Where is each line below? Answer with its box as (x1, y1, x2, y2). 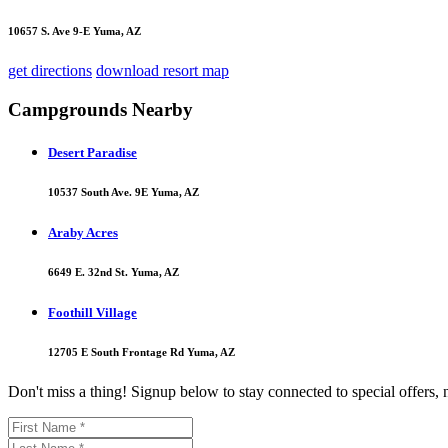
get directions (8, 62, 92, 80)
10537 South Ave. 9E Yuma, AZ (48, 185, 199, 198)
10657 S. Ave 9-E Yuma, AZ (8, 25, 141, 38)
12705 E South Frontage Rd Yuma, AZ (48, 345, 235, 358)
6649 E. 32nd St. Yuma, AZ (48, 265, 179, 278)
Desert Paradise (48, 144, 137, 160)
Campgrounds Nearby (8, 98, 193, 120)
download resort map (96, 62, 229, 80)
